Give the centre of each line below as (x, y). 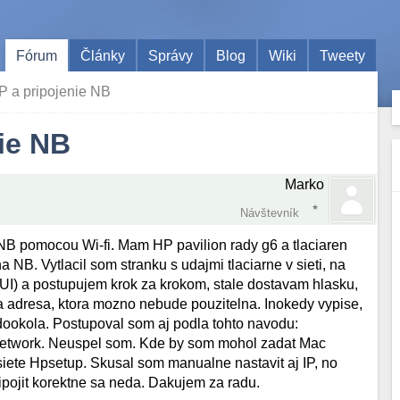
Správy (171, 55)
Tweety (343, 55)
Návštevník (270, 213)
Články (103, 55)
